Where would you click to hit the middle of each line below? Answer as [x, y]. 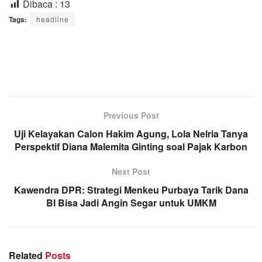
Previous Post [131, 116]
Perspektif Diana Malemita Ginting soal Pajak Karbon [131, 147]
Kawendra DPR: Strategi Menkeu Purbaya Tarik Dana [131, 190]
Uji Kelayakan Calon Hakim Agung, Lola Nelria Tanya [131, 134]
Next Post [131, 172]
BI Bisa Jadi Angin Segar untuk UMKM [131, 203]
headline [53, 19]
